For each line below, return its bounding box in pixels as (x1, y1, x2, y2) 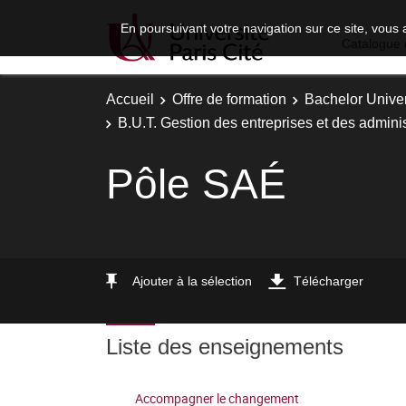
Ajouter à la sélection (132, 273, 252, 288)
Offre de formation (172, 92, 286, 107)
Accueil (106, 92, 154, 107)
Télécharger (294, 273, 363, 288)
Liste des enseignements (106, 334, 343, 359)
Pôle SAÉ (106, 159, 286, 208)
